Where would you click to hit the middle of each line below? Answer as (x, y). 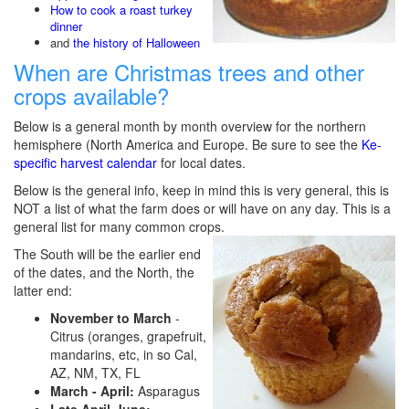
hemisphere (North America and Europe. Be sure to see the (188, 144)
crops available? (91, 95)
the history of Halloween (136, 42)
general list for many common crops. (119, 226)
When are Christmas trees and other (189, 72)
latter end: (43, 290)
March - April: (94, 391)
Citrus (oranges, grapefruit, (128, 336)
